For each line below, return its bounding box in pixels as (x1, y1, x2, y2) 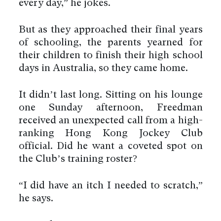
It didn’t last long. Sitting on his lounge (18, 90, 203, 100)
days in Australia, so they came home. (18, 63, 188, 74)
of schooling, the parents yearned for (18, 37, 203, 48)
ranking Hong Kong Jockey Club (18, 128, 203, 139)
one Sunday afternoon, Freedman (18, 103, 203, 113)
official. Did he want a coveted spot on (18, 141, 203, 151)
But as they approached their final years (18, 25, 203, 35)
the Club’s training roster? (18, 154, 137, 164)
